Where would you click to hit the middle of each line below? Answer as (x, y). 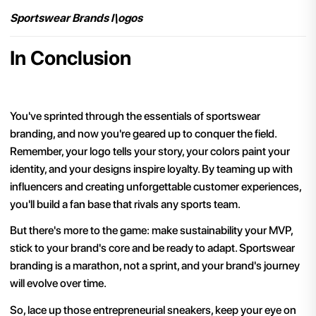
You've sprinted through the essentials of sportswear (135, 116)
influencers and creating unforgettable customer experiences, (156, 186)
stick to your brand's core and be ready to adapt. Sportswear (152, 248)
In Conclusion (71, 58)
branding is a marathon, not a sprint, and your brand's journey (155, 266)
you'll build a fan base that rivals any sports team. (125, 204)
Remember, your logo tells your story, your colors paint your (150, 151)
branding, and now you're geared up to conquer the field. (143, 133)
